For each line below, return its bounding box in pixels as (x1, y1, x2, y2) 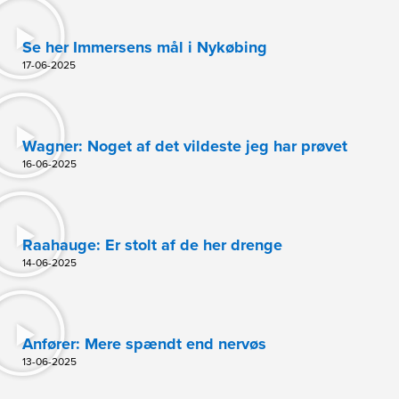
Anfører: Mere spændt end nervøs (22, 331, 266, 355)
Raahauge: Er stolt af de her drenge (22, 232, 282, 256)
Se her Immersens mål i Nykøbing (22, 35, 267, 59)
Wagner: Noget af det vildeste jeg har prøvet (22, 134, 347, 158)
